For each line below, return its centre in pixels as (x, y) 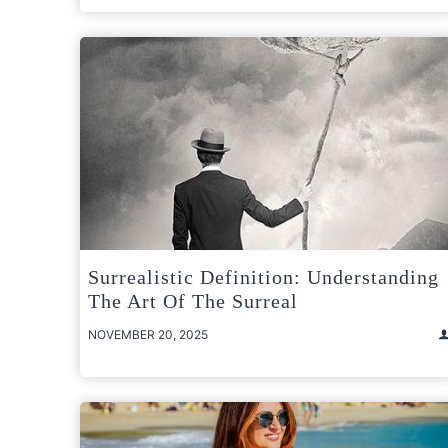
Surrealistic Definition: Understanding (263, 276)
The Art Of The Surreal (193, 300)
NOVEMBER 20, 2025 (148, 334)
